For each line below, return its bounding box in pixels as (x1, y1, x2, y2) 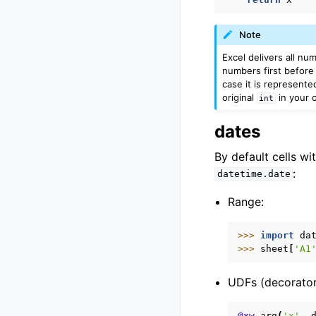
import (260, 229, 295, 241)
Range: (228, 194, 265, 209)
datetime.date (217, 169, 291, 180)
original (222, 91, 257, 103)
